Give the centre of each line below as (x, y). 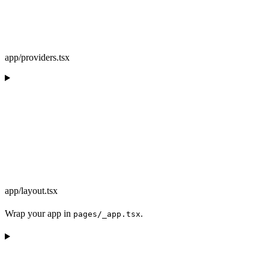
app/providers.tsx (37, 58)
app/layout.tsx (31, 191)
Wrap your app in (39, 214)
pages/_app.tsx (107, 214)
